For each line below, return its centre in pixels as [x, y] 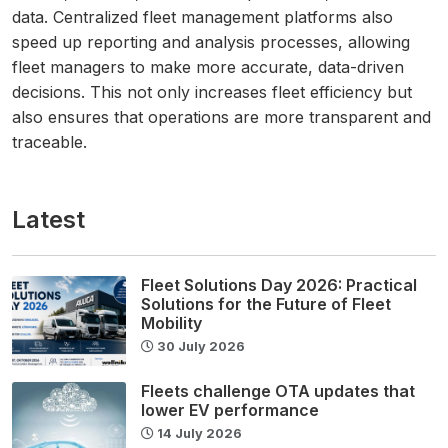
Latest [48, 219]
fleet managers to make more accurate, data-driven [208, 66]
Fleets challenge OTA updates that [277, 390]
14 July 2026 [197, 433]
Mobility [171, 322]
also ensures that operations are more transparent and [221, 116]
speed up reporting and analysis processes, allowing [211, 41]
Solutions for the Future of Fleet [265, 303]
